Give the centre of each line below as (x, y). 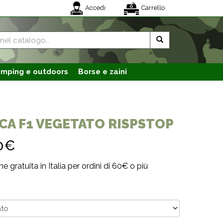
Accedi (95, 8)
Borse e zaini (103, 72)
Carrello (153, 8)
